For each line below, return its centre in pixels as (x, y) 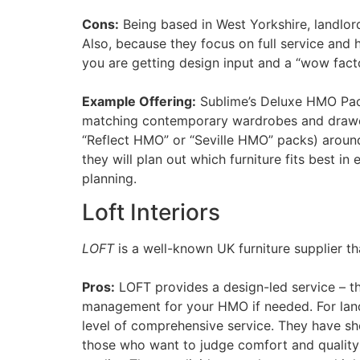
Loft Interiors (151, 213)
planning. (109, 178)
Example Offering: (139, 101)
